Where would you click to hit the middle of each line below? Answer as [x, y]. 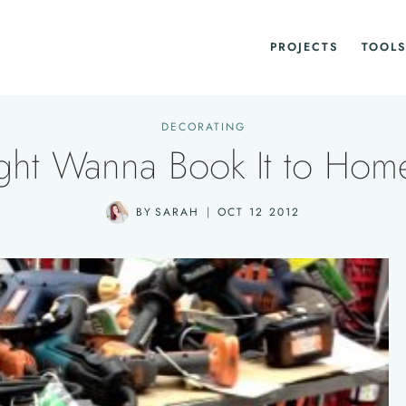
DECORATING [203, 127]
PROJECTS [304, 47]
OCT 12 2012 [259, 212]
